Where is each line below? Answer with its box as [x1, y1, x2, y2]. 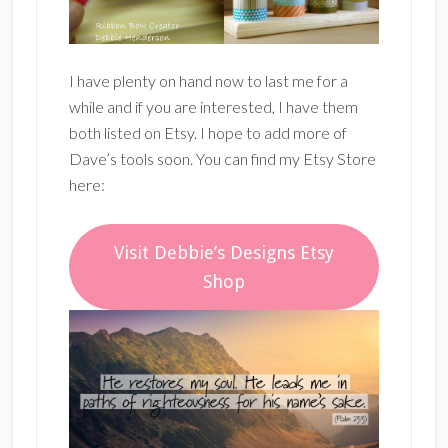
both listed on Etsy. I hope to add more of [68, 123, 347, 143]
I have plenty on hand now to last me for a [68, 71, 348, 91]
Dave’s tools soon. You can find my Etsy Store [68, 149, 376, 169]
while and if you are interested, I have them [68, 97, 358, 117]
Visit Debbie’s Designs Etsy [113, 242, 334, 264]
